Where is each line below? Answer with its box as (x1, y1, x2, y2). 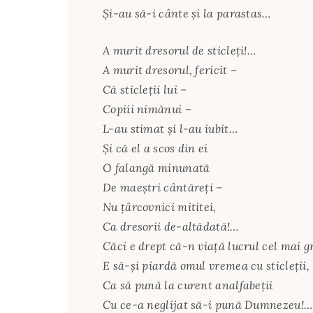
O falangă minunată (103, 161, 210, 175)
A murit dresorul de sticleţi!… (103, 43, 256, 58)
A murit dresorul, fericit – (103, 63, 238, 78)
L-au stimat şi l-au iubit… (103, 122, 238, 136)
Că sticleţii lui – (103, 82, 187, 97)
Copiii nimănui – (103, 102, 191, 117)
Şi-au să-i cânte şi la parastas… (103, 6, 271, 20)
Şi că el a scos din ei (103, 141, 208, 156)
